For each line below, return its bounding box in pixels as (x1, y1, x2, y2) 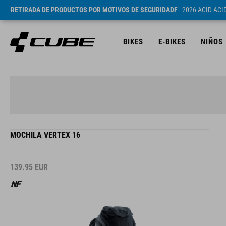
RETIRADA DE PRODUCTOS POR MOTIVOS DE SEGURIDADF (11, 6, 178, 14)
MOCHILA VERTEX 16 (10, 130, 80, 140)
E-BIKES (158, 37, 186, 46)
